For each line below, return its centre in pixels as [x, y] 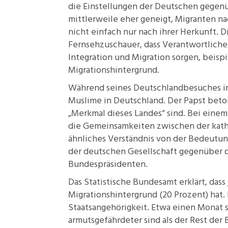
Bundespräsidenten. [108, 165]
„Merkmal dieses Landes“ [117, 114]
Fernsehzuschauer [104, 45]
